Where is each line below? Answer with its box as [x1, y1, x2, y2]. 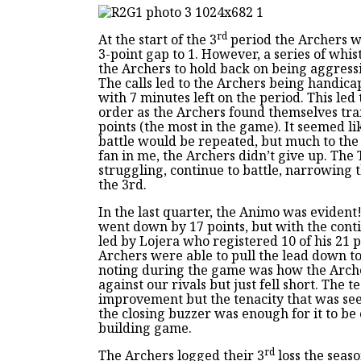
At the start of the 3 [98, 31, 217, 48]
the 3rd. [98, 176, 147, 193]
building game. [98, 319, 192, 337]
